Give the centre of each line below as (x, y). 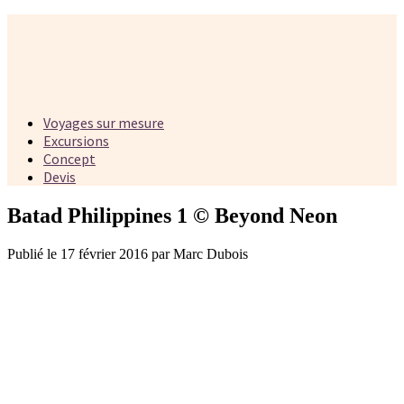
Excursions (76, 141)
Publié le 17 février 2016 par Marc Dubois (128, 253)
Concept (69, 159)
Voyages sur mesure (104, 123)
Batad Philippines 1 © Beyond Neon (172, 215)
